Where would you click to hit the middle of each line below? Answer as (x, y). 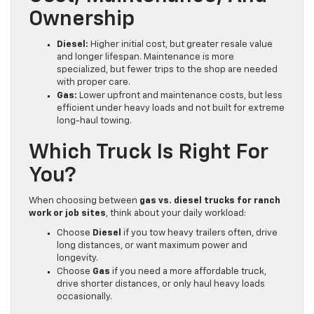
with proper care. (94, 83)
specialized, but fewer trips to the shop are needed (167, 70)
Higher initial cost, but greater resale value (180, 45)
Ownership (82, 20)
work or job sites (67, 214)
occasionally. (84, 297)
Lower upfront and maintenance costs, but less (180, 96)
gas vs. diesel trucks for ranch (210, 201)
